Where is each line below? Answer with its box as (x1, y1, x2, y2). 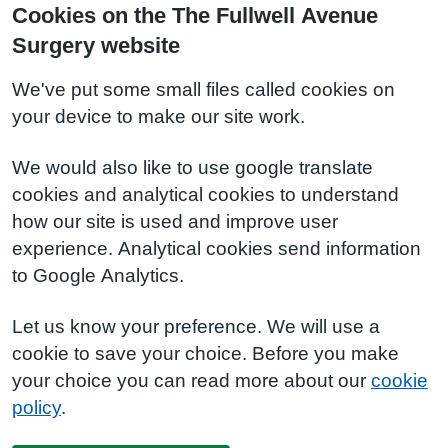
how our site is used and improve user (12, 212, 338, 231)
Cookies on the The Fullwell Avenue (12, 4, 378, 26)
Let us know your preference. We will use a (12, 317, 380, 336)
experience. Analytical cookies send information (12, 239, 421, 258)
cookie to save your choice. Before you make (12, 344, 399, 363)
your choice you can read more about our (12, 371, 371, 390)
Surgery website (12, 34, 180, 56)
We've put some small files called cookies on (12, 80, 395, 99)
